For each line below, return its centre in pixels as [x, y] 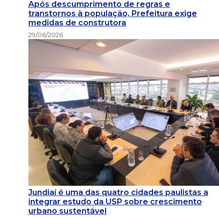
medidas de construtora [77, 22]
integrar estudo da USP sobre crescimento [115, 201]
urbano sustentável [67, 211]
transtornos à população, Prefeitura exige [113, 13]
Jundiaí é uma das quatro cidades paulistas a [118, 192]
